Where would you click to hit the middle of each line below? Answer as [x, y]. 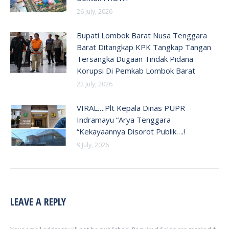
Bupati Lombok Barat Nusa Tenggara [142, 35]
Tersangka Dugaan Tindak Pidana [135, 59]
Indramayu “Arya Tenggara [124, 120]
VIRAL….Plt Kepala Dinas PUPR [131, 108]
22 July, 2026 [95, 84]
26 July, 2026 [95, 12]
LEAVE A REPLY [38, 202]
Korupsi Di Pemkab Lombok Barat [136, 71]
